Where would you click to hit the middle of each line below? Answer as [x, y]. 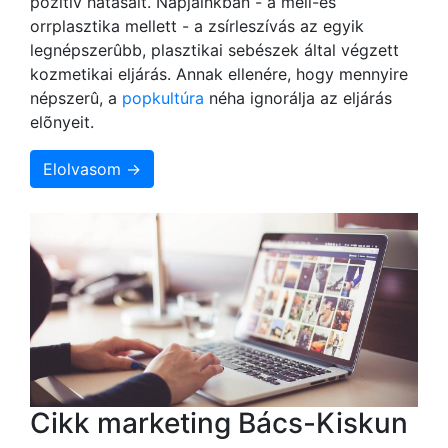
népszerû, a [76, 97]
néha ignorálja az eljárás [298, 97]
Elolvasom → [92, 168]
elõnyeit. [62, 121]
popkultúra [163, 97]
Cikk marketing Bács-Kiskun [219, 422]
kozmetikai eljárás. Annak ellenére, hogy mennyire [219, 73]
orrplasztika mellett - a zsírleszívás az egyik [197, 25]
